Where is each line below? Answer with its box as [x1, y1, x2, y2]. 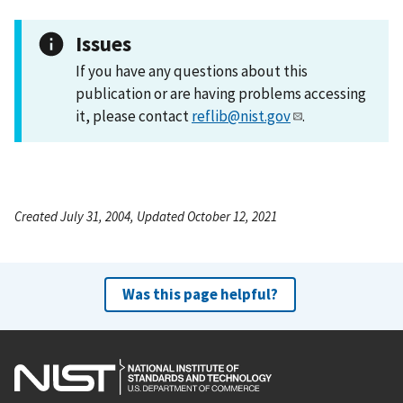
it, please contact [76, 105, 192, 126]
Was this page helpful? [121, 283, 278, 304]
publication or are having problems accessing [76, 83, 366, 103]
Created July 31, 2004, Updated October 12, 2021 [14, 207, 277, 225]
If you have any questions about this [76, 60, 308, 81]
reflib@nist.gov [192, 105, 291, 126]
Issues [76, 30, 131, 57]
